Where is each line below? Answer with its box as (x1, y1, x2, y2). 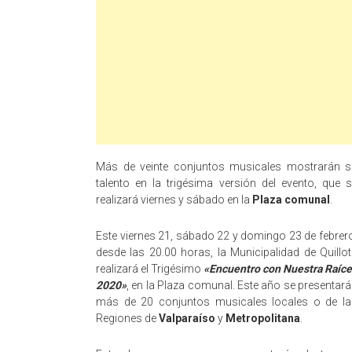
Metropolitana (225, 312, 300, 324)
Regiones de (96, 312, 159, 324)
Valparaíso (159, 312, 215, 324)
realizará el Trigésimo (96, 262, 203, 275)
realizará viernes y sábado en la (96, 193, 252, 206)
